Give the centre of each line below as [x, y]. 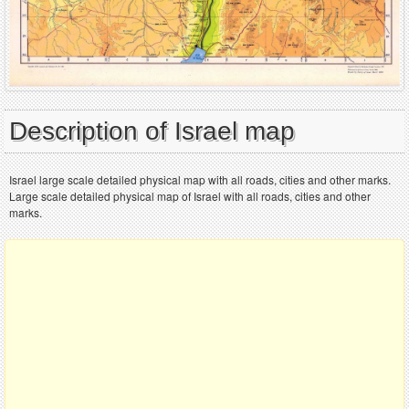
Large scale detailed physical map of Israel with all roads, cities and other [190, 195]
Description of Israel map [152, 131]
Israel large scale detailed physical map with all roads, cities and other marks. [200, 179]
